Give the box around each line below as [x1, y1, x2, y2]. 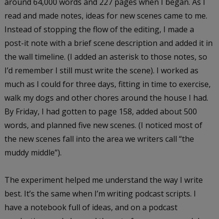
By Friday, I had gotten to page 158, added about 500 [4, 106, 197, 117]
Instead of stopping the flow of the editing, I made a [4, 23, 194, 35]
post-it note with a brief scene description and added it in [4, 37, 213, 48]
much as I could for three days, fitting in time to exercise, [4, 78, 211, 89]
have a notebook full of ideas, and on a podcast [4, 201, 177, 213]
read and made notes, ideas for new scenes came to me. [4, 10, 207, 21]
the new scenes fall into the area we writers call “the [4, 133, 194, 144]
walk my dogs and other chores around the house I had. [4, 92, 208, 103]
